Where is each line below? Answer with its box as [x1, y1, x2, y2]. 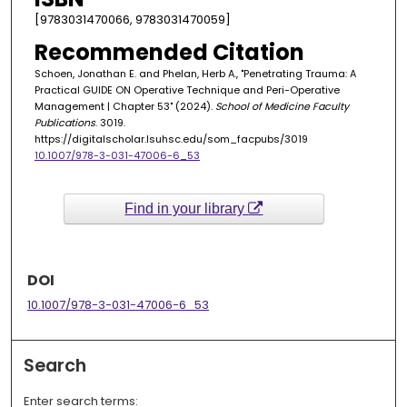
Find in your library [124, 200, 249, 216]
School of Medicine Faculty [214, 99, 349, 114]
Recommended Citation [34, 37, 304, 68]
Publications [34, 115, 95, 131]
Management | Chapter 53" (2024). [34, 99, 215, 114]
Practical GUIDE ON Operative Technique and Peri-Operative [34, 83, 340, 98]
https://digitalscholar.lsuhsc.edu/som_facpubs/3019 [34, 132, 308, 147]
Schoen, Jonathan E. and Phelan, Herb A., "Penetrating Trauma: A [34, 66, 356, 82]
